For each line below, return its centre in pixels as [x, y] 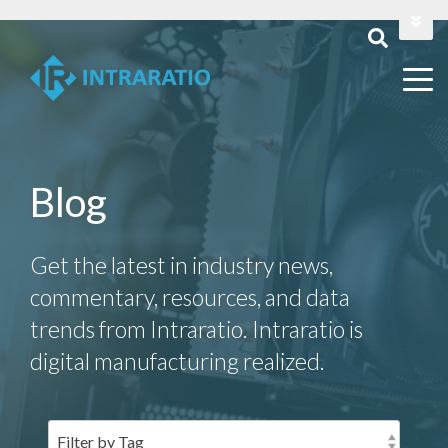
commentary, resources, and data [190, 297]
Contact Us [224, 92]
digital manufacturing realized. [177, 361]
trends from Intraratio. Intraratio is [196, 329]
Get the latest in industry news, [181, 265]
